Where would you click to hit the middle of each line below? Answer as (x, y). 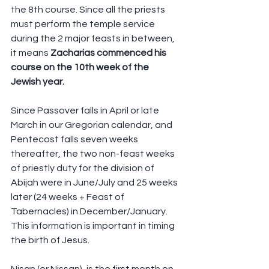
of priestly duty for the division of (83, 168)
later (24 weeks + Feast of (68, 197)
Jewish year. (39, 82)
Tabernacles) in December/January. (90, 212)
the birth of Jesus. (50, 240)
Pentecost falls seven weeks (75, 140)
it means (31, 53)
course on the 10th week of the (81, 68)
